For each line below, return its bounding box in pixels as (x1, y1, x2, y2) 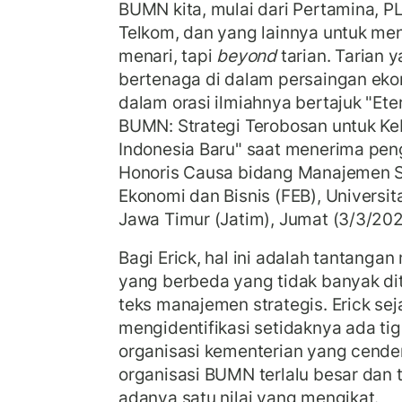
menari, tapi (118, 44, 217, 66)
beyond (216, 44, 277, 66)
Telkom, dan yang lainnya (118, 21, 323, 43)
